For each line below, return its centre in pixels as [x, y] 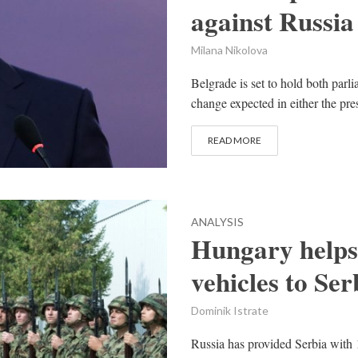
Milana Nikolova [229, 50]
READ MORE [235, 140]
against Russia [272, 21]
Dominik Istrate [230, 311]
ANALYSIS [217, 222]
